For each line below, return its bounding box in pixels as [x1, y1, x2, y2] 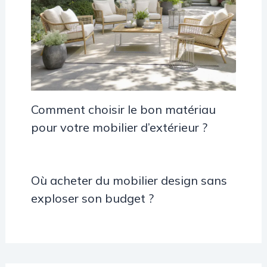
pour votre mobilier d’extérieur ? [30, 120, 207, 135]
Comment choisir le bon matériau [30, 102, 216, 117]
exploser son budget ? [30, 191, 154, 206]
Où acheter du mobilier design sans [30, 173, 227, 188]
